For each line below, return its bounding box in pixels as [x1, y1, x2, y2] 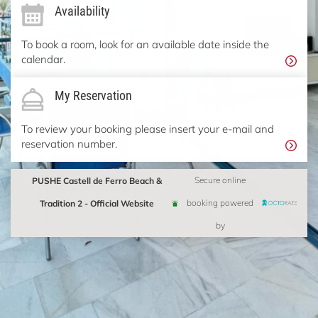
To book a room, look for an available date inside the [21, 37, 269, 51]
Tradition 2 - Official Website [39, 197, 154, 209]
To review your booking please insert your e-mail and [21, 121, 274, 136]
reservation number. [21, 136, 117, 150]
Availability [55, 2, 110, 19]
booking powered [187, 197, 254, 208]
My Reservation [55, 87, 132, 104]
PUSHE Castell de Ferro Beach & [31, 175, 162, 186]
